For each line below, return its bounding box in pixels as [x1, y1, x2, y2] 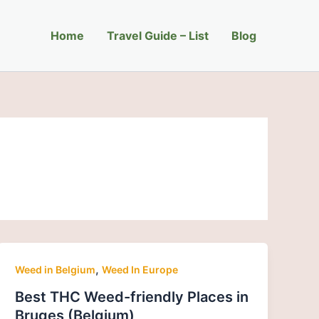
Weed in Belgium [15, 263, 96, 276]
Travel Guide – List [107, 28, 209, 43]
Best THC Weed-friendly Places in [15, 288, 249, 305]
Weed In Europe [102, 263, 179, 276]
